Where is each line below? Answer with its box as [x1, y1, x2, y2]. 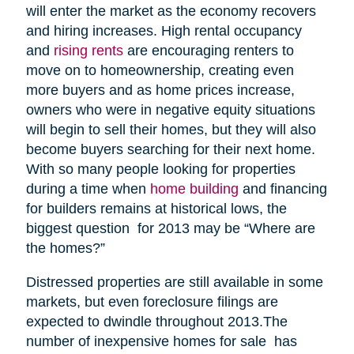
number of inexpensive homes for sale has [25, 333, 297, 349]
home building [149, 180, 239, 197]
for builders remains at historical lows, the [25, 200, 287, 217]
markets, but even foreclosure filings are [25, 293, 278, 310]
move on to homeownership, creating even [25, 62, 294, 78]
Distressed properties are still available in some [25, 273, 323, 290]
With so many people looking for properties [25, 160, 296, 177]
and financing [238, 180, 327, 197]
